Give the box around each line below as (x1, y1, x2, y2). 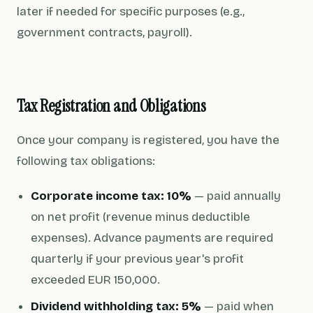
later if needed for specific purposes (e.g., (17, 4, 245, 19)
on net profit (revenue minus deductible (31, 210, 250, 224)
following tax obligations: (17, 154, 155, 168)
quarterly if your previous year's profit (31, 252, 244, 266)
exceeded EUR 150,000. (31, 272, 160, 287)
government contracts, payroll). (17, 25, 192, 40)
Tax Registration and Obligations (17, 95, 206, 117)
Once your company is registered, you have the (17, 133, 279, 147)
